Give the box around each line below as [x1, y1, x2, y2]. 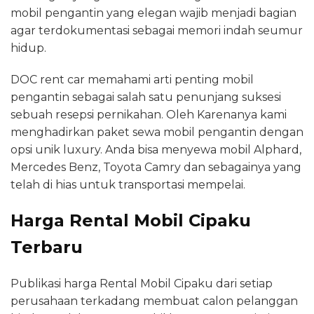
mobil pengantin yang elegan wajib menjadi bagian [11, 6, 296, 20]
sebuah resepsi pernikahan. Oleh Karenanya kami [11, 107, 287, 121]
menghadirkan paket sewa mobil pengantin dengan [11, 125, 303, 139]
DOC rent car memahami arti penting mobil [11, 72, 254, 86]
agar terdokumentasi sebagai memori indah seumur [11, 23, 303, 37]
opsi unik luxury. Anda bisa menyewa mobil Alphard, [11, 142, 301, 156]
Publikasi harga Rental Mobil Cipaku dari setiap [11, 276, 273, 290]
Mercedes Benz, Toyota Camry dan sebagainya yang [11, 160, 301, 174]
